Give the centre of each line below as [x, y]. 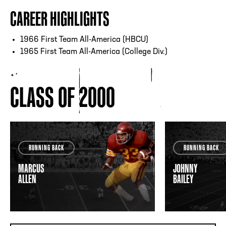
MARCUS [31, 168]
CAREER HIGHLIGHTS [60, 19]
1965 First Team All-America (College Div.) [94, 52]
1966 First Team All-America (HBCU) [84, 40]
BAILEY [183, 179]
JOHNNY [185, 168]
